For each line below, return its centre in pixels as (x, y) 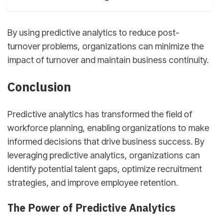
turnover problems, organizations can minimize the (106, 46)
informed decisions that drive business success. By (106, 141)
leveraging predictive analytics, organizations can (104, 155)
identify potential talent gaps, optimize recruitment (105, 169)
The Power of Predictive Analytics (91, 208)
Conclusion (39, 87)
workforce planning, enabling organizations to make (108, 128)
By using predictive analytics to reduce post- (93, 33)
